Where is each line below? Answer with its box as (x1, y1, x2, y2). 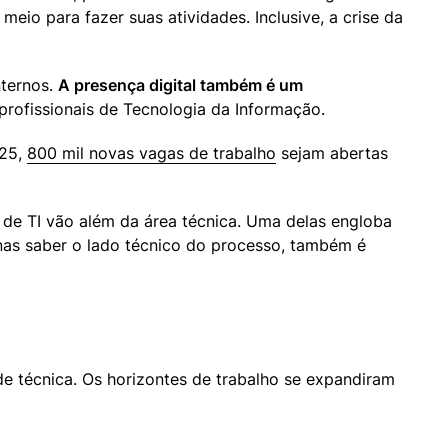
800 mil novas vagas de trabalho (27, 143, 276, 164)
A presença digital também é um (58, 75, 303, 96)
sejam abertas (276, 143, 388, 164)
